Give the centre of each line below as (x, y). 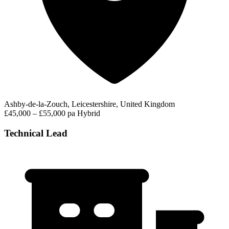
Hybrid (89, 113)
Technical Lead (36, 133)
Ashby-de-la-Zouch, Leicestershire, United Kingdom (89, 104)
